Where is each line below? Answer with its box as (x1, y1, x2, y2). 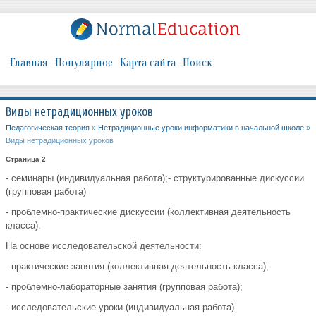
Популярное (55, 56, 113, 70)
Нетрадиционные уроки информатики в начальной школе (98, 123, 304, 133)
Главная (10, 56, 48, 70)
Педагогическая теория (6, 123, 90, 133)
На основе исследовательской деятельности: (6, 241, 202, 252)
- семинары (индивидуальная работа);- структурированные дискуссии (6, 173, 304, 184)
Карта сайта (120, 56, 176, 70)
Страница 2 (6, 155, 46, 164)
